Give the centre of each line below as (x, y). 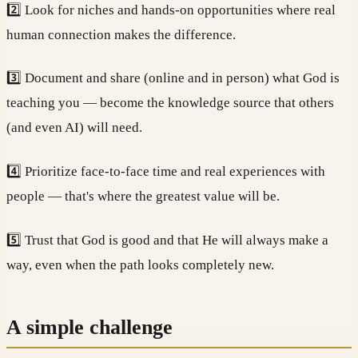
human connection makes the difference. (121, 34)
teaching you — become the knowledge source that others (170, 103)
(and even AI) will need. (74, 128)
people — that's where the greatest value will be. (143, 197)
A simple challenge (89, 327)
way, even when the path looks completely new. (140, 265)
